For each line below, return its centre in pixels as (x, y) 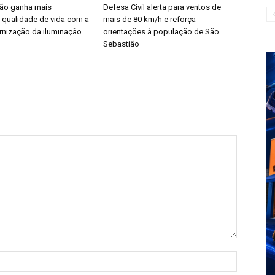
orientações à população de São (161, 32)
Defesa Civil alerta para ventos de (162, 7)
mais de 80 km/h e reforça (149, 19)
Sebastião (121, 44)
